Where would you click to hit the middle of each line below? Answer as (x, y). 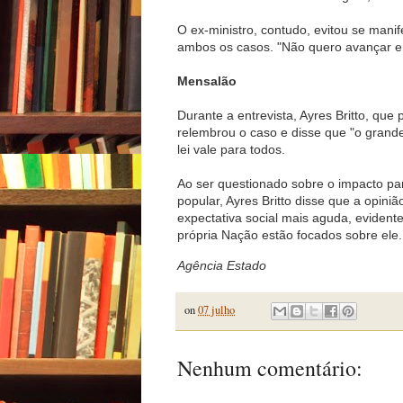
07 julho (216, 309)
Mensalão (207, 81)
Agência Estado (222, 265)
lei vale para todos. (231, 149)
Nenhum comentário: (270, 368)
